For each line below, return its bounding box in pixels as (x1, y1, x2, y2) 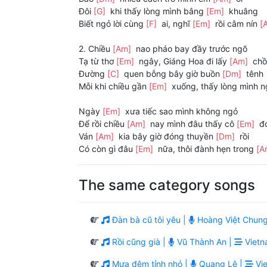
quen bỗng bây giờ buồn (122, 69, 222, 79)
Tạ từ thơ (79, 56, 116, 67)
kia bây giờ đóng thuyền (116, 131, 216, 142)
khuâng (226, 6, 258, 17)
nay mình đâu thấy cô (148, 119, 237, 129)
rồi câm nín (213, 18, 260, 29)
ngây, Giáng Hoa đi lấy (136, 56, 229, 67)
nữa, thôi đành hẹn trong (156, 144, 256, 154)
